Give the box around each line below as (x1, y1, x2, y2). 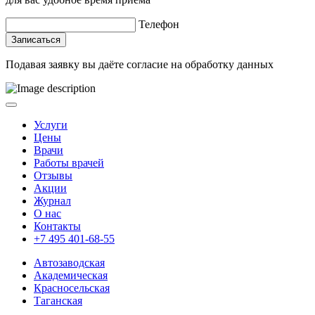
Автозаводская (34, 256, 105, 269)
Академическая (34, 269, 108, 281)
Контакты (34, 219, 81, 232)
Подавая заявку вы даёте (6, 58, 127, 70)
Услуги (34, 118, 67, 131)
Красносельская (34, 281, 110, 294)
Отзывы (34, 169, 72, 181)
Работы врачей (34, 156, 104, 169)
